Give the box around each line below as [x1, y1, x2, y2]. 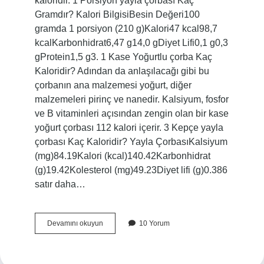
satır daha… [34, 179, 85, 189]
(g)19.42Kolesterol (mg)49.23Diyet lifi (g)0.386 [34, 165, 227, 175]
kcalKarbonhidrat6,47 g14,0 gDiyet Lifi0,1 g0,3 [34, 38, 228, 48]
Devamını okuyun [47, 219, 103, 227]
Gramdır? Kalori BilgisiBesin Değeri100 [34, 9, 200, 19]
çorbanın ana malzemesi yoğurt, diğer [34, 80, 192, 90]
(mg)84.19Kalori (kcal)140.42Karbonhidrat [34, 151, 210, 161]
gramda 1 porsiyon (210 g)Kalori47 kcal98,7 [34, 24, 217, 34]
